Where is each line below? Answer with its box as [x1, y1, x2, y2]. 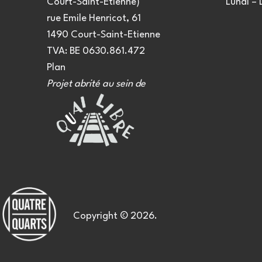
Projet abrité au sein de [47, 79, 146, 89]
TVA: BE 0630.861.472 [47, 46, 145, 57]
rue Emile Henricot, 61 [47, 13, 141, 24]
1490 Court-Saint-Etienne [47, 30, 160, 40]
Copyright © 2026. [73, 211, 157, 222]
